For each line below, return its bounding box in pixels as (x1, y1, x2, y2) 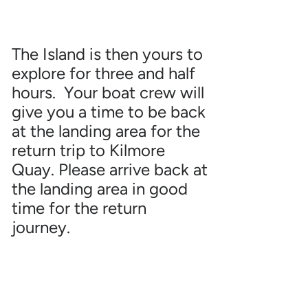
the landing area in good (12, 179, 188, 199)
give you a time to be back (12, 102, 206, 122)
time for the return (12, 198, 147, 219)
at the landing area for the (12, 121, 201, 142)
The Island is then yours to (12, 44, 203, 65)
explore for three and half (12, 63, 196, 84)
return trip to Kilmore (12, 140, 166, 161)
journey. (12, 217, 75, 238)
